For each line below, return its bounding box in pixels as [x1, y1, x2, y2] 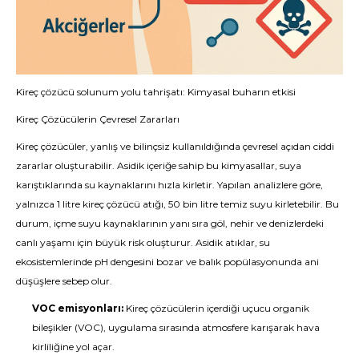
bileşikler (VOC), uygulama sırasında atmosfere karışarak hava [32, 321, 320, 333]
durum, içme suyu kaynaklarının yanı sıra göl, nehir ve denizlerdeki [16, 217, 324, 229]
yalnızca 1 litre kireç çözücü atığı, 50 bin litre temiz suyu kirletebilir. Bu [16, 198, 339, 210]
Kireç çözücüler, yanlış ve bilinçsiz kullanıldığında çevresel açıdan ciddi [16, 140, 334, 152]
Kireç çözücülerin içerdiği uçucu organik [123, 302, 309, 314]
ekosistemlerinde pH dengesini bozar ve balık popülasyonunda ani [16, 256, 319, 268]
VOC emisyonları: [32, 302, 123, 314]
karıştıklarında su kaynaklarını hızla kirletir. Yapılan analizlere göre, [16, 179, 323, 191]
